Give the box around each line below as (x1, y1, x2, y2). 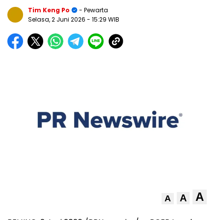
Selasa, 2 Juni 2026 (28, 15, 87, 24)
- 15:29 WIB (87, 15, 119, 24)
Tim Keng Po (28, 6, 70, 15)
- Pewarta (78, 6, 108, 15)
